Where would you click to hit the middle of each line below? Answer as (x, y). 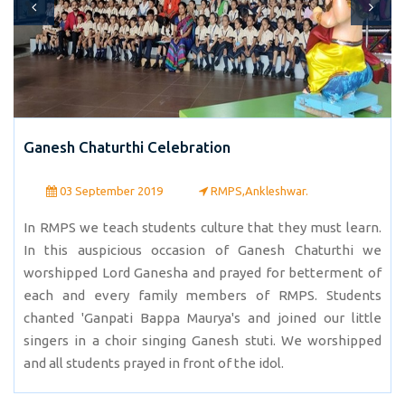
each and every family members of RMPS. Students (202, 296)
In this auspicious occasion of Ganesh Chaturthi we (202, 250)
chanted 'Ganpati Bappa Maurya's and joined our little (202, 318)
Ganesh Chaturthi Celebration (127, 147)
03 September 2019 (110, 191)
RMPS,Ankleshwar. (258, 191)
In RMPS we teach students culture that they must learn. (202, 228)
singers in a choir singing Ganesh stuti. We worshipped (202, 341)
